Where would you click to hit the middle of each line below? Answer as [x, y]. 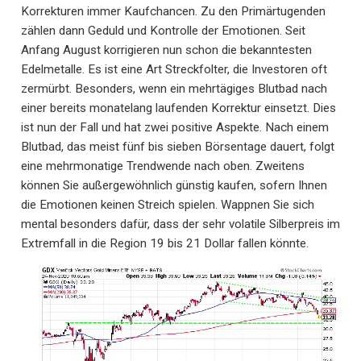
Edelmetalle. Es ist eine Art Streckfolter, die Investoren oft [174, 69]
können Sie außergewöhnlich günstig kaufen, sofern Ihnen [174, 185]
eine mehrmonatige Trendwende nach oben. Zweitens [163, 166]
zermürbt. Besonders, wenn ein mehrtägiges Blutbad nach [174, 88]
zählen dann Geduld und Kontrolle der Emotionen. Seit [163, 30]
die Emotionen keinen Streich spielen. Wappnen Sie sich [168, 204]
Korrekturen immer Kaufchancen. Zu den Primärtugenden [173, 11]
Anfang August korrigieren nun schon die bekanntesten [166, 50]
